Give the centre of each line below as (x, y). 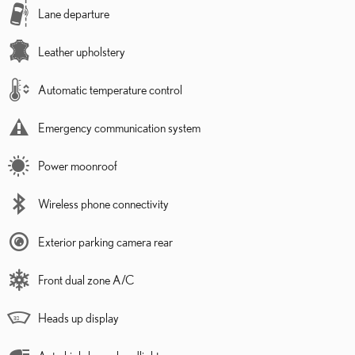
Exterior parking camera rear (105, 242)
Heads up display (78, 318)
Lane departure (74, 14)
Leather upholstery (82, 52)
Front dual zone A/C (86, 280)
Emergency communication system (119, 128)
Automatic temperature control (110, 90)
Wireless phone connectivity (103, 204)
